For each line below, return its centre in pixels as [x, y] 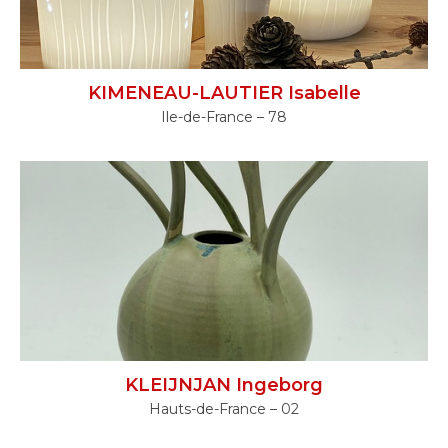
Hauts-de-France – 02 [224, 408]
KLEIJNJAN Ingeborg [224, 384]
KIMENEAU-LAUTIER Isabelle [224, 93]
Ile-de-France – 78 [224, 117]
